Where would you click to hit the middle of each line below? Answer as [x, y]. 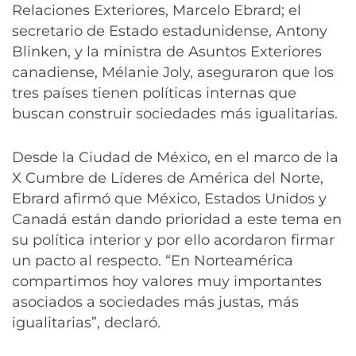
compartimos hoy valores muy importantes [167, 281]
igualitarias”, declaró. [86, 322]
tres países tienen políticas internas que [154, 93]
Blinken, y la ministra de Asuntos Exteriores [167, 51]
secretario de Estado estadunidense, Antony [170, 31]
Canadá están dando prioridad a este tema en [177, 219]
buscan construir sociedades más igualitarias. [175, 113]
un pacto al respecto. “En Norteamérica [153, 260]
